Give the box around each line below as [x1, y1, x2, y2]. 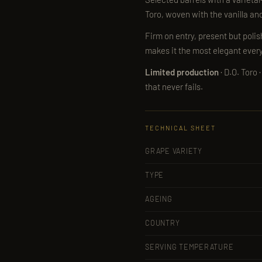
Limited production [145, 67, 219, 77]
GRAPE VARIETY [145, 146, 202, 156]
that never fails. [145, 81, 203, 92]
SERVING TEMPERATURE [145, 242, 234, 251]
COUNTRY [145, 218, 180, 227]
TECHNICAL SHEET [145, 124, 216, 132]
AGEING [145, 194, 173, 204]
